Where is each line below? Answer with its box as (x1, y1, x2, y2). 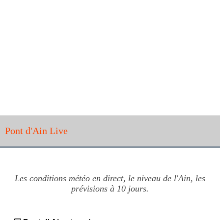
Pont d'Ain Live (5, 125, 68, 136)
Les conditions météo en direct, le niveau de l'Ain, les (15, 173, 205, 183)
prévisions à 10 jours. (71, 183, 149, 193)
